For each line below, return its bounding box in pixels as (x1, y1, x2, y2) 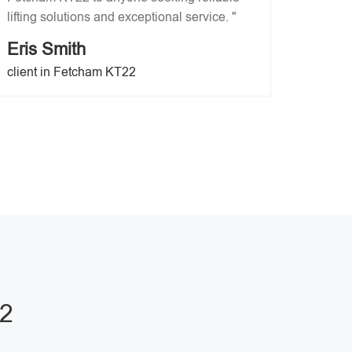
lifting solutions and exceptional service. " (7, 10, 236, 24)
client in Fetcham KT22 (7, 65, 136, 79)
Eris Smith (7, 39, 86, 59)
